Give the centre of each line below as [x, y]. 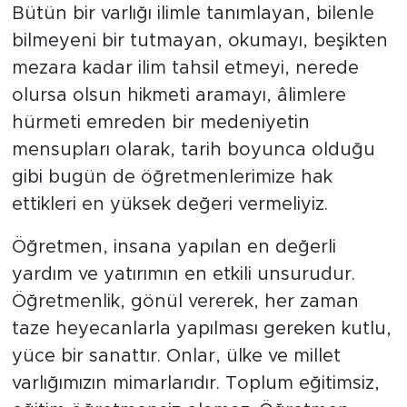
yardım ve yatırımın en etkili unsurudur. [183, 274]
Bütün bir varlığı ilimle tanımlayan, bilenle [193, 13]
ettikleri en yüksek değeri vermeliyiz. [169, 204]
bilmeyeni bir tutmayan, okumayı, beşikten [199, 40]
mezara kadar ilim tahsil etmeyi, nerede [185, 68]
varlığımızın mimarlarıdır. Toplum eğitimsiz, [195, 383]
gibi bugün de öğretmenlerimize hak [172, 177]
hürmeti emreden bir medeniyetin [160, 122]
